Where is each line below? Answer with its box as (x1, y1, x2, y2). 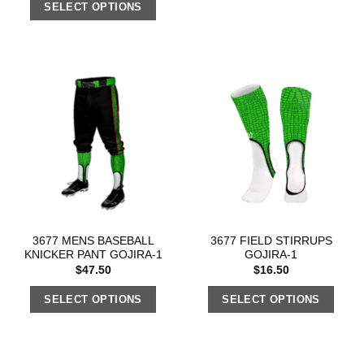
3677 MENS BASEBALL (32, 235, 154, 248)
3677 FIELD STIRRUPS (210, 235, 332, 248)
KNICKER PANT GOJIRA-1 (24, 249, 162, 262)
